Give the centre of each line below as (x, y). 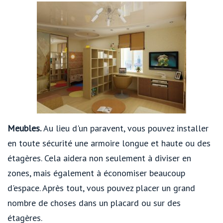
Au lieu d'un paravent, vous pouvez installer (126, 128)
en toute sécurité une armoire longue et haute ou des (109, 143)
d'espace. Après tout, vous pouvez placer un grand (101, 188)
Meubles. (25, 128)
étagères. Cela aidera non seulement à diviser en (99, 158)
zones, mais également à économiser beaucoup (96, 173)
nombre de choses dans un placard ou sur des (94, 203)
